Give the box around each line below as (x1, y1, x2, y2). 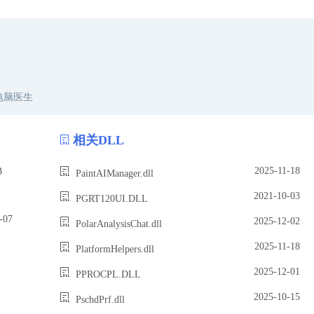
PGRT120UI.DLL (73, 193, 148, 204)
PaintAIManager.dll (73, 168, 153, 179)
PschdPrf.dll (73, 294, 125, 305)
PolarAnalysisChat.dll (73, 218, 162, 229)
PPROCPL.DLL (73, 268, 141, 280)
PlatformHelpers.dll (73, 243, 154, 254)
